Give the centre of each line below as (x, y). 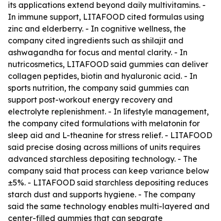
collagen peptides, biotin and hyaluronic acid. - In (103, 76)
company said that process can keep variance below (109, 171)
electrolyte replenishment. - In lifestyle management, (108, 111)
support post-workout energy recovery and (90, 100)
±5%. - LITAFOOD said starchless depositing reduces (108, 183)
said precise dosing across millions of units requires (104, 147)
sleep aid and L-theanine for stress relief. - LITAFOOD (110, 135)
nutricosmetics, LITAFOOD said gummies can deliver (108, 64)
